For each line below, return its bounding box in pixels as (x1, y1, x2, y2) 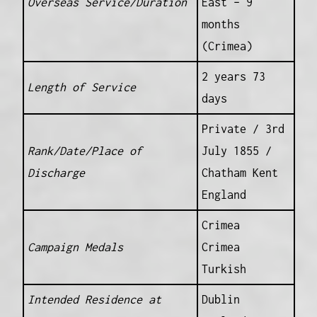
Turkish (201, 262, 246, 275)
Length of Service (27, 80, 136, 93)
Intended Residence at (27, 292, 161, 306)
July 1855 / (201, 144, 272, 157)
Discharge (27, 166, 85, 179)
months (201, 17, 240, 30)
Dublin (201, 292, 240, 306)
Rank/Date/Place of (27, 144, 142, 157)
